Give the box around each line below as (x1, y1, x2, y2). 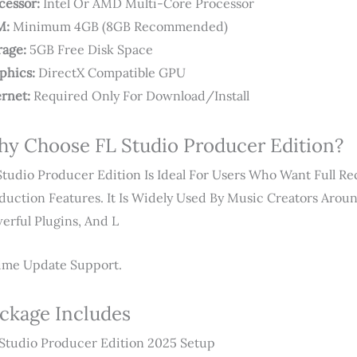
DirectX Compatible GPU (35, 65, 186, 81)
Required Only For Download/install (30, 88, 249, 104)
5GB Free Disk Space (26, 41, 153, 58)
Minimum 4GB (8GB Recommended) (10, 18, 228, 35)
